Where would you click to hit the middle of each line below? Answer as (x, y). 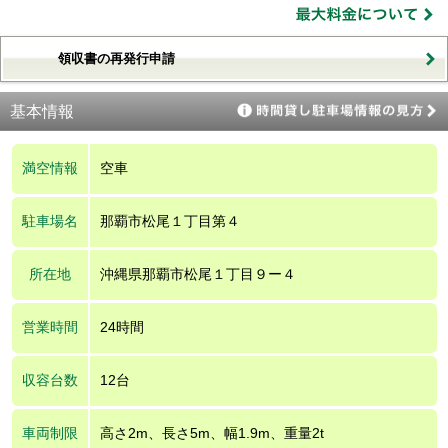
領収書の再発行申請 (116, 58)
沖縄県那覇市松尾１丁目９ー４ (197, 273)
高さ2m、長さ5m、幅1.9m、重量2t (211, 432)
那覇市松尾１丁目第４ (169, 220)
